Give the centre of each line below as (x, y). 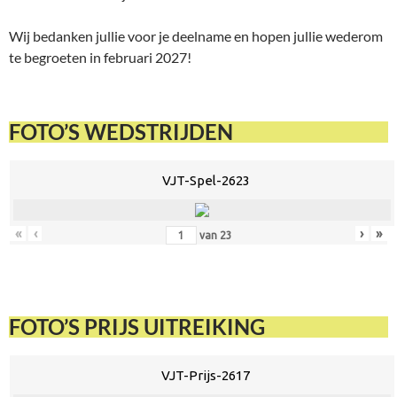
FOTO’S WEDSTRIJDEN (121, 132)
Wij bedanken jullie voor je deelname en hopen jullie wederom (196, 36)
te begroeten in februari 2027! (100, 58)
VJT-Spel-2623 (206, 181)
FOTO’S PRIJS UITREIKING (137, 327)
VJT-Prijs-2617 (206, 376)
